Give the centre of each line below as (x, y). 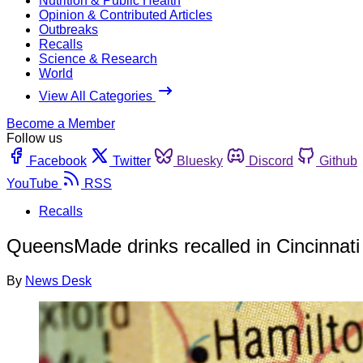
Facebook (58, 160)
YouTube (32, 183)
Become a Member (61, 123)
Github (338, 160)
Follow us (34, 138)
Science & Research (98, 58)
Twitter (132, 160)
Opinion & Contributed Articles (126, 15)
